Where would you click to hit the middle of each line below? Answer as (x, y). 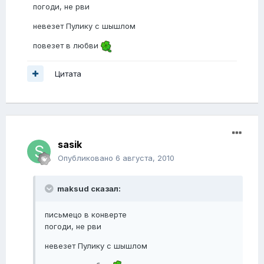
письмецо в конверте (86, 215)
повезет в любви (67, 46)
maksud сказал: (88, 189)
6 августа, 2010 (145, 158)
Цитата (68, 73)
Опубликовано (87, 158)
